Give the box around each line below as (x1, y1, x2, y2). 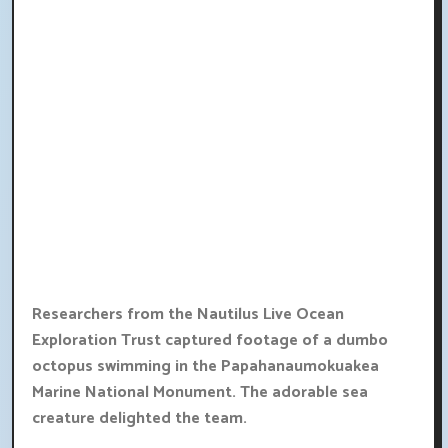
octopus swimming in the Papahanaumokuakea (32, 353, 379, 381)
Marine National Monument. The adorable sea (32, 379, 368, 407)
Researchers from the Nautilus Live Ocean (32, 301, 344, 329)
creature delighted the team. (32, 405, 247, 433)
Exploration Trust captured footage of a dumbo (32, 327, 388, 355)
